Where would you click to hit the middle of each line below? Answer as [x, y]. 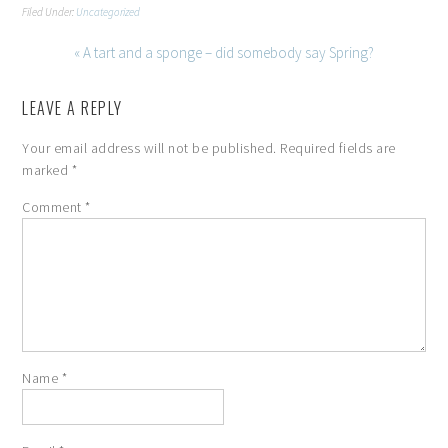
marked [47, 170]
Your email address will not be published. [149, 148]
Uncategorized [108, 12]
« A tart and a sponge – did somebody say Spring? [224, 53]
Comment [54, 207]
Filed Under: [49, 12]
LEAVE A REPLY [72, 108]
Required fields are [338, 148]
